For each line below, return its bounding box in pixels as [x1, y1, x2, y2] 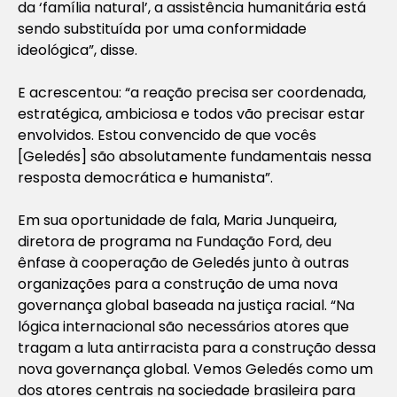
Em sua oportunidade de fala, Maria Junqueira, [18, 210, 337, 231]
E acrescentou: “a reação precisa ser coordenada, [18, 82, 366, 104]
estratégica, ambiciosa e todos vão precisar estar [18, 104, 365, 125]
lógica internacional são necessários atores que [18, 316, 349, 338]
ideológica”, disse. [18, 40, 141, 61]
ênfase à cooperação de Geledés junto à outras [18, 253, 349, 274]
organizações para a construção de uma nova [18, 274, 338, 295]
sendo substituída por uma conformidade [18, 19, 307, 40]
